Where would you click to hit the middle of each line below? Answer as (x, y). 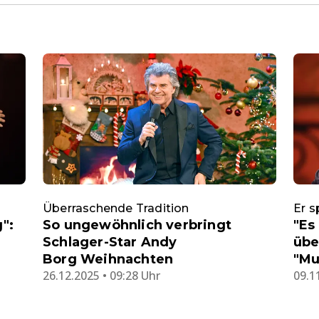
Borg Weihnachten (108, 260)
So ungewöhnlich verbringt (137, 225)
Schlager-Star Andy (110, 242)
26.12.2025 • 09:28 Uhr (101, 276)
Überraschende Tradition (116, 209)
